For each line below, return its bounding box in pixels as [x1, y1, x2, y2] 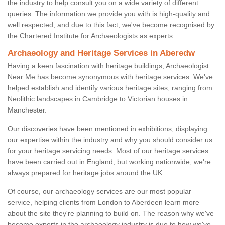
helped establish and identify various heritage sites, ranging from [8, 84, 212, 92]
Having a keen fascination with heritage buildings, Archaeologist [8, 62, 209, 70]
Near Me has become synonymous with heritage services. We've [8, 73, 213, 81]
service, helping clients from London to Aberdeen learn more [8, 198, 199, 207]
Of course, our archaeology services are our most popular [8, 187, 191, 196]
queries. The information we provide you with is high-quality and [8, 10, 210, 18]
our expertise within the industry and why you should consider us [8, 136, 212, 144]
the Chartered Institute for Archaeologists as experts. [8, 32, 175, 40]
